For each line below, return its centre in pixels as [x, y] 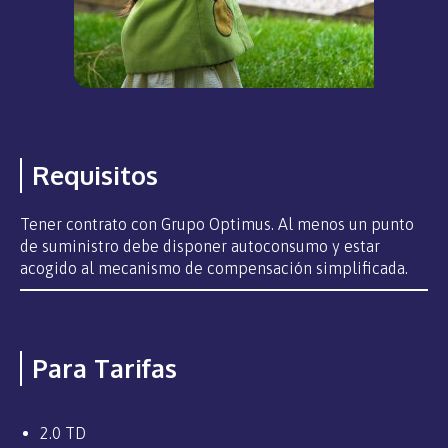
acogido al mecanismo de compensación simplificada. [214, 268]
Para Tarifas [104, 368]
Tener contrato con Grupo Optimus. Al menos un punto [217, 224]
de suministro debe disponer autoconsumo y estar [200, 246]
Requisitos [95, 175]
